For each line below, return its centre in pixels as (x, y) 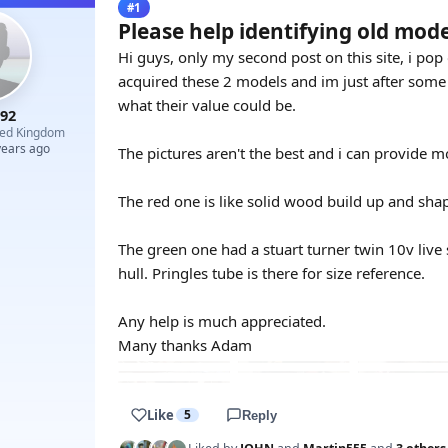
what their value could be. (207, 105)
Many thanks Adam (185, 345)
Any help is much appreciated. (222, 321)
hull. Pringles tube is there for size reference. (271, 273)
